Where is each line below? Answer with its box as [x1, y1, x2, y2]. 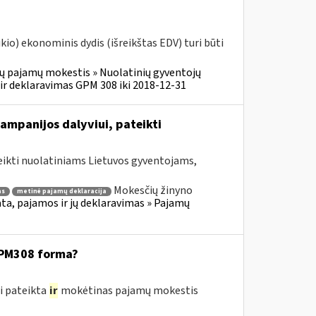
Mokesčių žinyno [113, 183, 193, 198]
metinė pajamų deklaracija [16, 186, 107, 196]
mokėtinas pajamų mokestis [58, 283, 198, 298]
